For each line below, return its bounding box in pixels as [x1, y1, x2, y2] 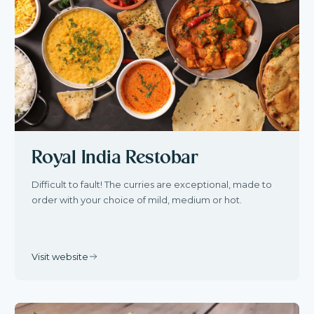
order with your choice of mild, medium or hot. [32, 193, 243, 205]
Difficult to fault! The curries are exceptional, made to [32, 178, 273, 190]
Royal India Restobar [32, 148, 199, 168]
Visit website [32, 250, 89, 262]
